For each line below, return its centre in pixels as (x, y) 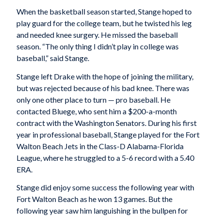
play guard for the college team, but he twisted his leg (104, 23)
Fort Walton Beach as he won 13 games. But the (94, 199)
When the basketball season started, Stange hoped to (104, 11)
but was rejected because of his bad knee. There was (103, 88)
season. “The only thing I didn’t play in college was (97, 46)
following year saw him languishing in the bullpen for (102, 211)
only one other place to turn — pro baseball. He (93, 99)
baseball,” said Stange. (53, 58)
